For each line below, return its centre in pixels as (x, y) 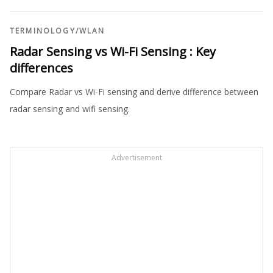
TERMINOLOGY (43, 30)
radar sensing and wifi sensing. (70, 108)
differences (41, 68)
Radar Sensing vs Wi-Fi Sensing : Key (113, 51)
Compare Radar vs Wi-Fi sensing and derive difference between (134, 91)
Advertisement (136, 157)
